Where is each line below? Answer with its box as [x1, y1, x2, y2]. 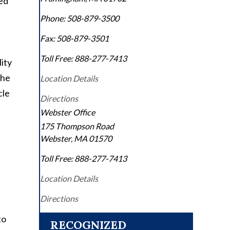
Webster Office [40, 107, 95, 118]
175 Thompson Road [40, 121, 114, 131]
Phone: [40, 13, 65, 24]
